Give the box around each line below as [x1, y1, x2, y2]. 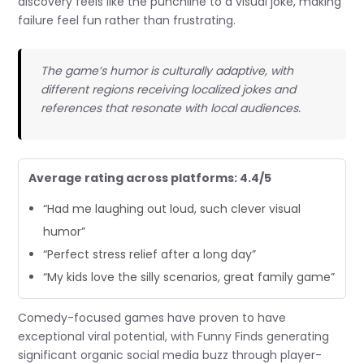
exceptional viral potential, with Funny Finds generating [18, 328, 330, 345]
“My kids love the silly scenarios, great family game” [43, 269, 336, 286]
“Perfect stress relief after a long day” [43, 246, 257, 263]
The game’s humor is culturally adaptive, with [40, 62, 293, 79]
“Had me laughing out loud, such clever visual [43, 201, 301, 218]
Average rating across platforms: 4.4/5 [28, 170, 272, 187]
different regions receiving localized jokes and [40, 80, 296, 97]
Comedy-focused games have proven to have [18, 310, 287, 327]
